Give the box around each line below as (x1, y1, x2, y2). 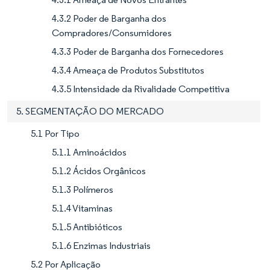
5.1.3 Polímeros (52, 183, 113, 195)
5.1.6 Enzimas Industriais (52, 239, 151, 251)
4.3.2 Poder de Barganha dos (52, 12, 166, 24)
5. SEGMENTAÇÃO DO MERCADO (16, 105, 164, 117)
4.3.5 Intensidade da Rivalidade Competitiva (52, 83, 230, 95)
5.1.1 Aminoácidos (52, 146, 127, 158)
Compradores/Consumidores (52, 27, 172, 39)
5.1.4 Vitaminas (52, 202, 113, 214)
